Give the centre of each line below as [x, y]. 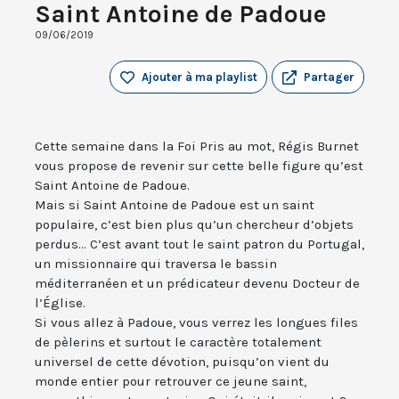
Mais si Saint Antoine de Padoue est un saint [175, 205]
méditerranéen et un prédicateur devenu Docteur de [197, 284]
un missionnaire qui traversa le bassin [156, 264]
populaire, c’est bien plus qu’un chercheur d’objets [194, 225]
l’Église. [60, 303]
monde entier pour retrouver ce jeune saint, [171, 382]
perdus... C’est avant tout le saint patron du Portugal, [199, 244]
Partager [329, 77]
